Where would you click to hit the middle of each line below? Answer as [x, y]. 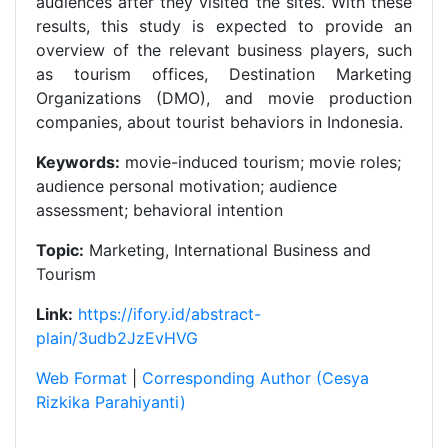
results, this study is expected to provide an [224, 26]
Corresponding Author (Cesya [255, 378]
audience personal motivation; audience [186, 186]
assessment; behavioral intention [159, 210]
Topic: [60, 250]
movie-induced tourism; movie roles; [260, 162]
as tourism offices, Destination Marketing [224, 74]
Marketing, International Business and [227, 250]
